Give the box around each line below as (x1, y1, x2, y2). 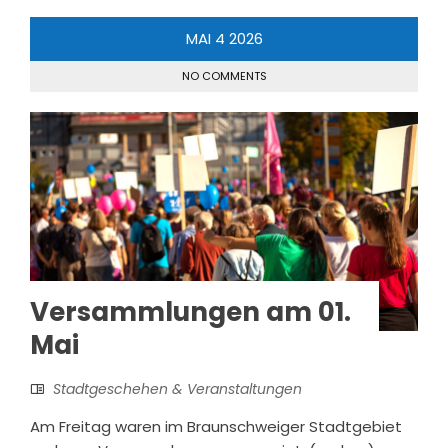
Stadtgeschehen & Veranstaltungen (53, 378, 302, 399)
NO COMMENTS (181, 67, 267, 84)
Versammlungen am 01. (30, 293, 351, 330)
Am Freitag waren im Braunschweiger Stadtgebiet (30, 415, 402, 437)
